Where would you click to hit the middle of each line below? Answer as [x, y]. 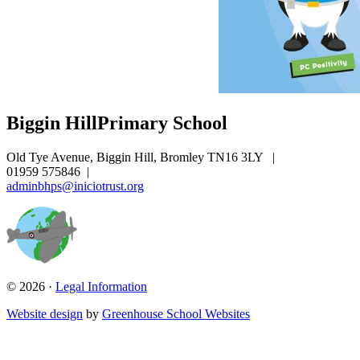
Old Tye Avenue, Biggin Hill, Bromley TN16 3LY [136, 157]
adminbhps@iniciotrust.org [75, 186]
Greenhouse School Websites [176, 314]
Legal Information [101, 287]
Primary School [162, 123]
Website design [45, 314]
